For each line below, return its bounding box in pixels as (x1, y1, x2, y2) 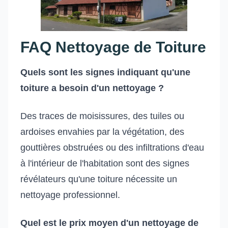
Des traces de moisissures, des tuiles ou (20, 111, 184, 122)
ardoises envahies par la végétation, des (20, 127, 184, 137)
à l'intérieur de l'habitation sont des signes (20, 158, 189, 169)
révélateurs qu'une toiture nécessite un (20, 174, 177, 185)
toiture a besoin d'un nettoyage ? (20, 83, 164, 94)
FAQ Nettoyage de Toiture (20, 39, 206, 56)
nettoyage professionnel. (20, 190, 120, 201)
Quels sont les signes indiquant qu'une (20, 67, 190, 78)
